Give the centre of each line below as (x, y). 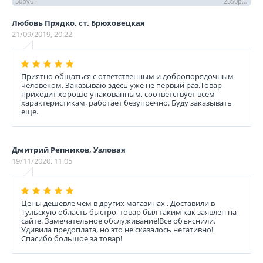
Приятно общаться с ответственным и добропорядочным (127, 76)
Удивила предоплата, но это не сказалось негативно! (117, 230)
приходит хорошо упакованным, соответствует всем (118, 94)
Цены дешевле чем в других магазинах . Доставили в (118, 203)
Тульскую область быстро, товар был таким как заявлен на (129, 212)
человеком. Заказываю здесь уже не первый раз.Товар (122, 85)
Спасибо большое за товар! (72, 238)
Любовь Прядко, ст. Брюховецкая (78, 23)
